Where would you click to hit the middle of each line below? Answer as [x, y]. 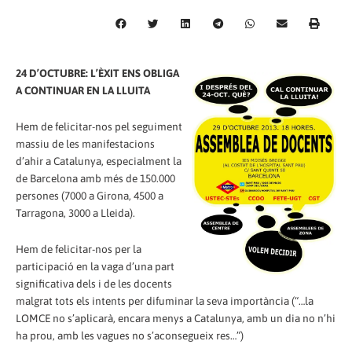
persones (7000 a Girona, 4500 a [90, 195]
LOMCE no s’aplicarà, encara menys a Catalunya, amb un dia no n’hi [176, 318]
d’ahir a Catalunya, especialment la [99, 161]
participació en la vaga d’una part [95, 266]
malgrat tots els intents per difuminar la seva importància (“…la [165, 301]
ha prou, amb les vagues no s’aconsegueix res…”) [130, 335]
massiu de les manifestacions [85, 143]
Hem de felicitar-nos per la [79, 249]
